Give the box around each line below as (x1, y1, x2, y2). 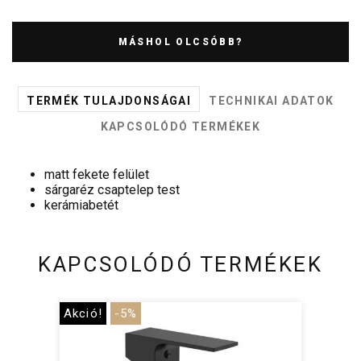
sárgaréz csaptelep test (44, 181, 180, 197)
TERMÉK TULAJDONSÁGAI (27, 93, 192, 107)
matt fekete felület (44, 166, 149, 182)
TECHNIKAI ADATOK (209, 93, 334, 107)
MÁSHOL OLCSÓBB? (118, 35, 243, 48)
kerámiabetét (44, 197, 118, 213)
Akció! (64, 305, 102, 321)
